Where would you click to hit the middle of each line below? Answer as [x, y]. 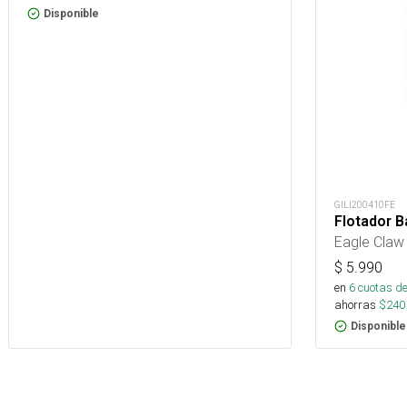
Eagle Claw [369, 241]
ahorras [355, 304]
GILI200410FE [365, 204]
